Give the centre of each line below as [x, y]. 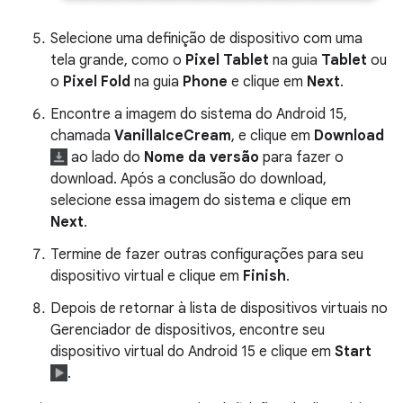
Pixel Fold [97, 82]
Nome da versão [202, 158]
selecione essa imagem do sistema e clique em [201, 201]
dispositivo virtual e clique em [147, 277]
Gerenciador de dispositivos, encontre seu [188, 331]
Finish [264, 277]
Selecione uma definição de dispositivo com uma [206, 39]
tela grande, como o [118, 61]
